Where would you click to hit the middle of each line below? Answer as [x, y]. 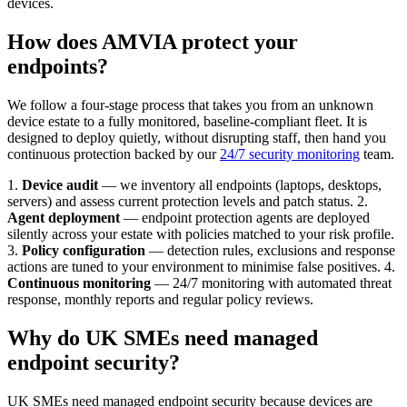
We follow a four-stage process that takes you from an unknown [190, 105]
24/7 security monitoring [290, 154]
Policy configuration [84, 251]
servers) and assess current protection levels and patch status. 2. [188, 202]
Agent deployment [64, 218]
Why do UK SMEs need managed [163, 338]
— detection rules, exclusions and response [270, 251]
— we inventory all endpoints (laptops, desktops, [240, 185]
